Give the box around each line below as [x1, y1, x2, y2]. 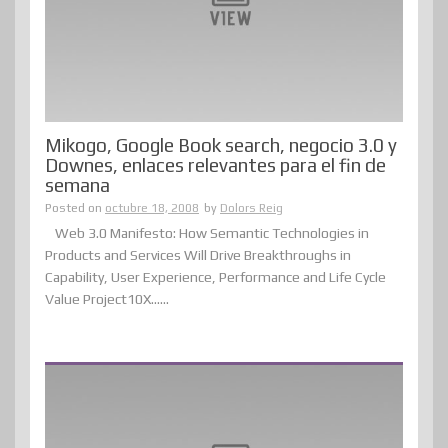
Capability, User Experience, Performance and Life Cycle [45, 268, 386, 285]
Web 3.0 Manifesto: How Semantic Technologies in [55, 224, 369, 241]
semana [45, 173, 110, 196]
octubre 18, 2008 [105, 200, 199, 215]
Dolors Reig [220, 200, 283, 215]
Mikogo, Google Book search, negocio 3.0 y [45, 133, 397, 156]
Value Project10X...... [45, 290, 169, 307]
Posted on [45, 200, 105, 215]
